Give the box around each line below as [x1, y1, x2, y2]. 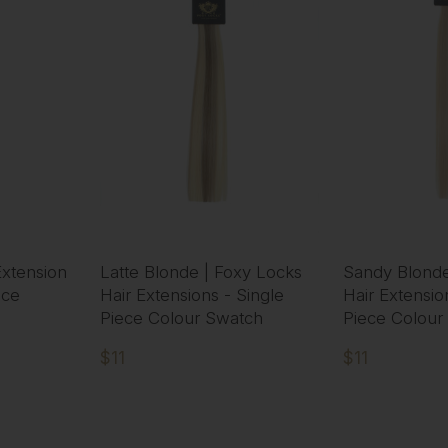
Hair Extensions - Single [99, 285, 284, 306]
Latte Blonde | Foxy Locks [99, 262, 302, 283]
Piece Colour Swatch [99, 308, 263, 329]
